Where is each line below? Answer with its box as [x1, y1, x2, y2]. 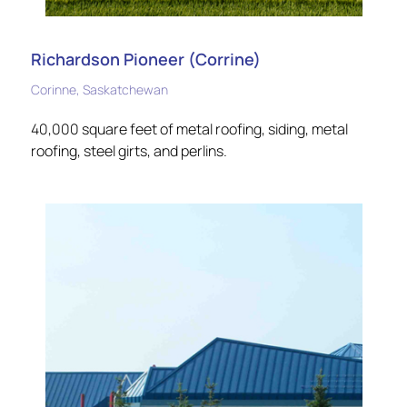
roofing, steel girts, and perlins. [31, 140, 227, 161]
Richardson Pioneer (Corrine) [31, 47, 261, 70]
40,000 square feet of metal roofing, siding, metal [31, 118, 348, 139]
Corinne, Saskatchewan [31, 80, 168, 98]
